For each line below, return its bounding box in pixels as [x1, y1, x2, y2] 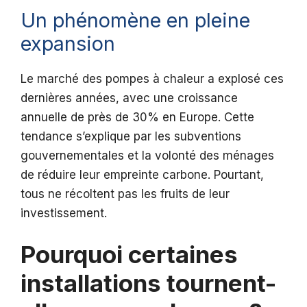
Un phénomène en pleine [21, 8, 250, 32]
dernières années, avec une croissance [21, 90, 238, 105]
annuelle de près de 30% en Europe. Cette [21, 110, 254, 124]
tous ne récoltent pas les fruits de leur [21, 186, 230, 201]
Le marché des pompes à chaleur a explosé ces [21, 71, 284, 86]
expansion [21, 31, 115, 56]
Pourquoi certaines [21, 240, 238, 269]
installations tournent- [21, 269, 276, 298]
